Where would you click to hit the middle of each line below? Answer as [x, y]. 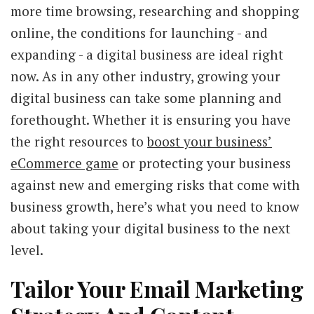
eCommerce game [64, 163]
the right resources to [79, 141]
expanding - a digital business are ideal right [147, 54]
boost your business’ [210, 141]
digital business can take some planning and [146, 98]
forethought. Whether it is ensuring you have [151, 120]
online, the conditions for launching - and [139, 33]
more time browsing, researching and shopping [155, 11]
